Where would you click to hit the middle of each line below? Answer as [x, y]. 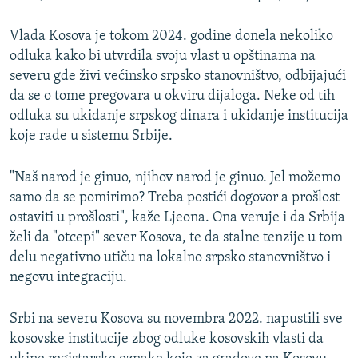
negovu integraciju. [68, 278]
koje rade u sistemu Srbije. [91, 137]
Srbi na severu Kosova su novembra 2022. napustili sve [176, 320]
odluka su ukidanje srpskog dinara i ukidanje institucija [179, 117]
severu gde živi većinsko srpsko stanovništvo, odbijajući [178, 77]
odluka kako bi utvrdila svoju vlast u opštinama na [163, 57]
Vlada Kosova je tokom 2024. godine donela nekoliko [171, 37]
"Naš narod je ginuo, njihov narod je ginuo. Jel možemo [175, 178]
